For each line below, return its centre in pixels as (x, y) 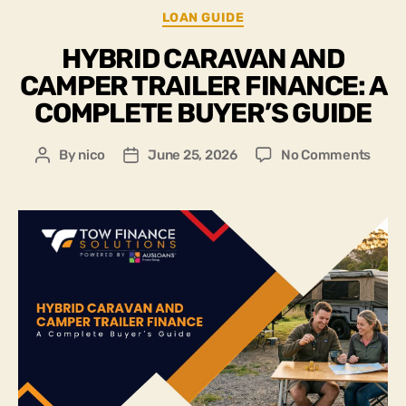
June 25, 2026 (193, 155)
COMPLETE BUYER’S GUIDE (203, 113)
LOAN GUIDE (203, 18)
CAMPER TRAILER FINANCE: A (203, 86)
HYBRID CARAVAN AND (203, 58)
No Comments (326, 155)
